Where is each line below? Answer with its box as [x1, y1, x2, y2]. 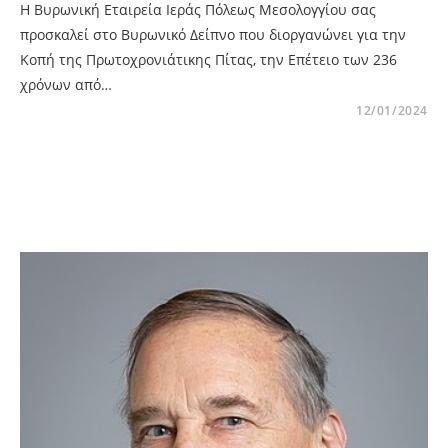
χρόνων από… [20, 75, 112, 95]
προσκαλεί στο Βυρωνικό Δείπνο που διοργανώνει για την [20, 25, 406, 45]
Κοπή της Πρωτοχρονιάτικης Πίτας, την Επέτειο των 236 [20, 50, 397, 70]
